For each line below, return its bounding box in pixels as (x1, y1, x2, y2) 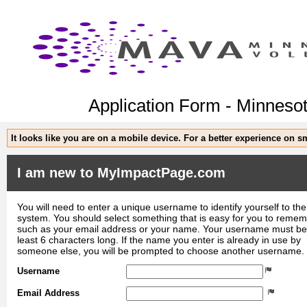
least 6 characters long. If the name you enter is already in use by (17, 234, 301, 245)
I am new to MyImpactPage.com (17, 164, 225, 180)
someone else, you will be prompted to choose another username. (17, 245, 304, 256)
